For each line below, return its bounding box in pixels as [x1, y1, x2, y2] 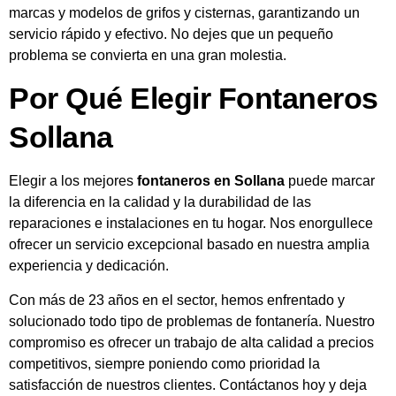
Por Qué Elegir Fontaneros [9, 81, 378, 116]
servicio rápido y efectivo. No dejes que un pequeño [9, 26, 333, 42]
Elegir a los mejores [9, 173, 137, 189]
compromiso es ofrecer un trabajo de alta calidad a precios [9, 334, 374, 350]
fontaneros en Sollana [137, 173, 285, 189]
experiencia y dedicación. [9, 258, 169, 274]
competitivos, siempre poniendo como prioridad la [9, 355, 320, 371]
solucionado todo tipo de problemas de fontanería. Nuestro [9, 313, 375, 329]
